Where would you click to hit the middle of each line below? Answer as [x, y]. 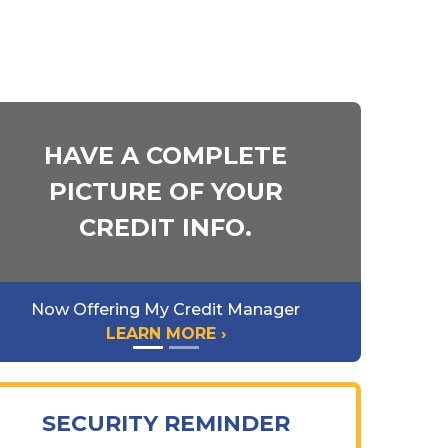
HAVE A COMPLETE [166, 155]
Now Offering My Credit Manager [166, 309]
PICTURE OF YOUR [165, 191]
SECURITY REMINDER [165, 423]
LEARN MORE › [165, 333]
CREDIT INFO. [166, 227]
